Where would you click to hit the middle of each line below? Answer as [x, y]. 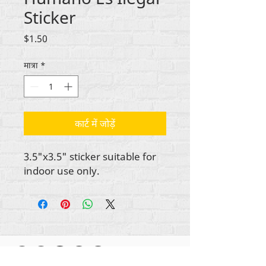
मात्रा [31, 65]
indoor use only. [62, 170]
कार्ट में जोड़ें [95, 123]
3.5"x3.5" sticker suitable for [90, 156]
